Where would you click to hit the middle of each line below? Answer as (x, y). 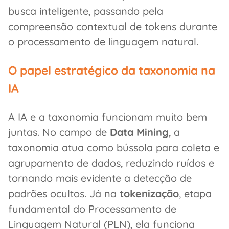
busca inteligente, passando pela (86, 11)
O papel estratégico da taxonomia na (112, 71)
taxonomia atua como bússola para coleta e (114, 147)
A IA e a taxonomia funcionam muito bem (108, 117)
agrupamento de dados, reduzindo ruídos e (111, 163)
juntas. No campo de (59, 132)
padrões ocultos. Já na (64, 193)
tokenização (149, 193)
